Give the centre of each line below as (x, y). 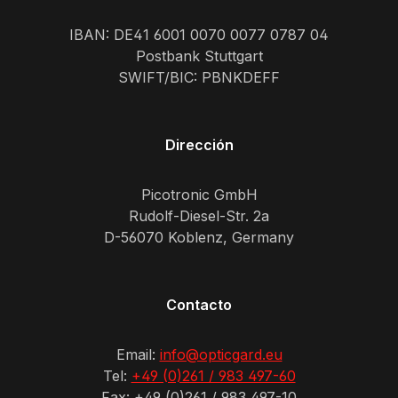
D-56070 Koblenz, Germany (199, 238)
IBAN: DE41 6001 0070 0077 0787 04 (199, 35)
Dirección (199, 145)
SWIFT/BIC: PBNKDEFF (199, 78)
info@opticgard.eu (221, 355)
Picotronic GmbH (199, 195)
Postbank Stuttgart (199, 56)
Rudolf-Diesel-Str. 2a (199, 216)
